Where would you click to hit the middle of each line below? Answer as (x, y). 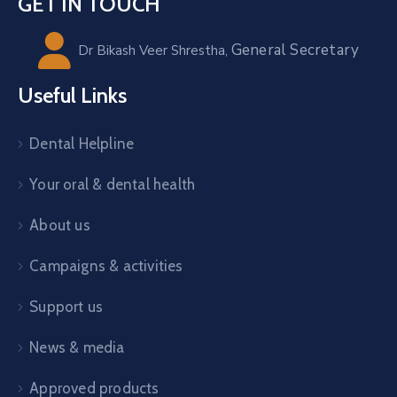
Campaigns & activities (106, 265)
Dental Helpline (82, 143)
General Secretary (295, 50)
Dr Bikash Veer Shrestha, (154, 50)
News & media (77, 347)
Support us (66, 306)
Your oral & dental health (113, 184)
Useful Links (72, 95)
